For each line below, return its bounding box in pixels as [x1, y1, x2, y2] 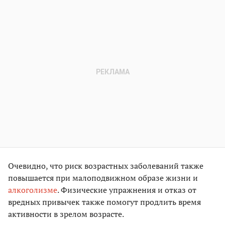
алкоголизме [8, 184, 57, 196]
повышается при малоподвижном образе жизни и [8, 172, 198, 184]
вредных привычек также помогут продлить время [8, 196, 201, 208]
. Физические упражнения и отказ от [57, 184, 196, 196]
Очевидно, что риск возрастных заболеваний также [8, 160, 203, 172]
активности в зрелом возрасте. [8, 208, 124, 220]
